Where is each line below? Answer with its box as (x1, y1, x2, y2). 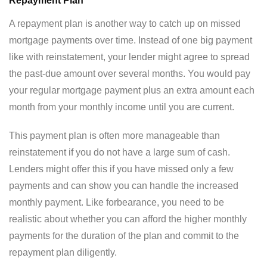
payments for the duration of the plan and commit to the (9, 231, 239, 241)
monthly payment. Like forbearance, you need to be (9, 197, 224, 207)
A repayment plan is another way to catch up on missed (9, 18, 241, 29)
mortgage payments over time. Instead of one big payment (9, 35, 252, 45)
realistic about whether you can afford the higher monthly (9, 214, 247, 224)
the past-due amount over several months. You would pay (9, 69, 250, 79)
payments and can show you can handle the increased (9, 181, 238, 191)
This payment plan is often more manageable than (9, 131, 220, 141)
